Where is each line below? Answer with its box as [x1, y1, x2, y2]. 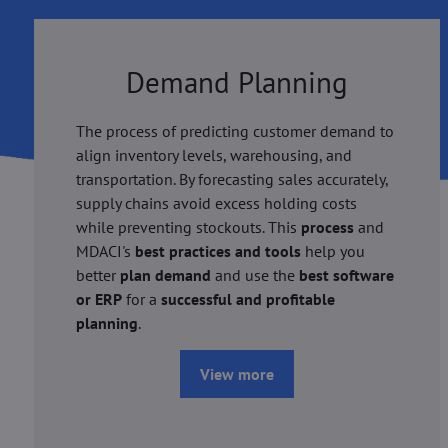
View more [200, 363, 275, 384]
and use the [210, 264, 299, 285]
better [75, 264, 120, 285]
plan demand [119, 264, 211, 285]
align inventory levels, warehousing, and [75, 144, 352, 165]
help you [300, 240, 365, 261]
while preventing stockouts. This [75, 216, 301, 237]
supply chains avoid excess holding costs [75, 192, 357, 213]
